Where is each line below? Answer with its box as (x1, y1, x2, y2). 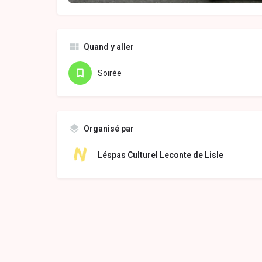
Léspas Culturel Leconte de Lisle (98, 150, 223, 160)
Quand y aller (84, 42, 134, 51)
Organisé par (84, 124, 134, 133)
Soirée (98, 68, 122, 78)
